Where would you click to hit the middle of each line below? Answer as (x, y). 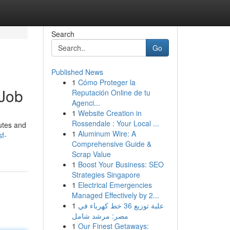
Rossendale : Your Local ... (115, 123)
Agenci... (86, 103)
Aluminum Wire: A (107, 133)
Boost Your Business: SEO (121, 164)
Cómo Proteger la (107, 82)
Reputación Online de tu (111, 92)
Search (63, 34)
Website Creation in (110, 113)
